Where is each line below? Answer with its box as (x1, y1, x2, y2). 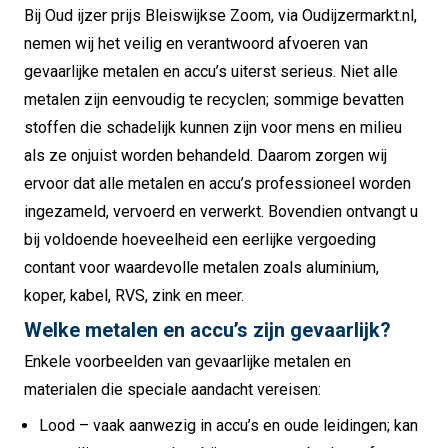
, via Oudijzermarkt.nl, (271, 6, 417, 26)
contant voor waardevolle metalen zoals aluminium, (24, 258, 379, 278)
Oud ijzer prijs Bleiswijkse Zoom (45, 6, 271, 26)
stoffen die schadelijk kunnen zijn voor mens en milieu (24, 118, 402, 138)
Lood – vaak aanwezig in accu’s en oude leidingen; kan (39, 416, 418, 436)
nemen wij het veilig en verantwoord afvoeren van (24, 34, 368, 54)
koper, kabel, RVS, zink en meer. (24, 286, 244, 306)
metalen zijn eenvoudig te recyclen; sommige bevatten (24, 90, 404, 110)
